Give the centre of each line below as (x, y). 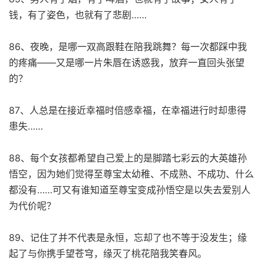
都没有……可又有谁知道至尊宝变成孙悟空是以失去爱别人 (130, 189)
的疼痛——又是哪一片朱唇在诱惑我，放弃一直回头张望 (127, 62)
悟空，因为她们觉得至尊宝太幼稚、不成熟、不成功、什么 (131, 174)
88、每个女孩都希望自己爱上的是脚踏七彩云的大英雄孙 (128, 158)
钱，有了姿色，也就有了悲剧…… (78, 14)
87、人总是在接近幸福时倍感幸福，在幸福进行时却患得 (128, 110)
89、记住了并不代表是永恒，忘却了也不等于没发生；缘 (128, 237)
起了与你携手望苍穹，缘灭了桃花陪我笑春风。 (108, 253)
